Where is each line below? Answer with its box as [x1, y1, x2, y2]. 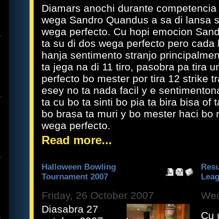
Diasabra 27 [42, 203, 98, 215]
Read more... [42, 133, 112, 147]
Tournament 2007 [42, 172, 108, 181]
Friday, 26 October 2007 [42, 190, 154, 201]
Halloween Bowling [42, 162, 116, 172]
